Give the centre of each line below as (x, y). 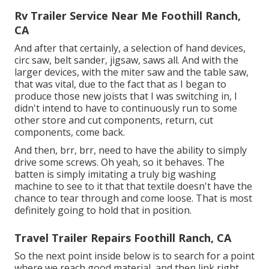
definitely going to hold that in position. (103, 210)
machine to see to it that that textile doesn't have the (133, 186)
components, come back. (70, 132)
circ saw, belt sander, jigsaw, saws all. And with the (126, 60)
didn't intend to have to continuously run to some (126, 108)
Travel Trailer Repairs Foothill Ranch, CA (123, 238)
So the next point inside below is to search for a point (134, 256)
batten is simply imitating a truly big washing (115, 174)
